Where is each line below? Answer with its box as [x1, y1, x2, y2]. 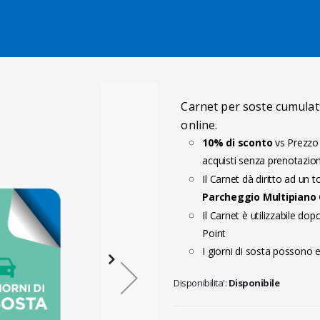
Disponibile [228, 276, 280, 290]
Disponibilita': [174, 276, 227, 290]
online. [181, 117, 218, 133]
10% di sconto [202, 136, 273, 149]
